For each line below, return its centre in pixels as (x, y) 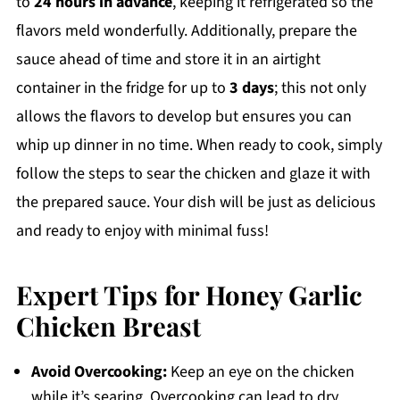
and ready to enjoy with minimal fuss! (142, 231)
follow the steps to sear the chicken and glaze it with (193, 174)
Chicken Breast (108, 326)
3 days (251, 88)
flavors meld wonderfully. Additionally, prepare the (186, 31)
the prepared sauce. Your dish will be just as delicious (196, 203)
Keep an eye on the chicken (260, 372)
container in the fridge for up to (122, 88)
